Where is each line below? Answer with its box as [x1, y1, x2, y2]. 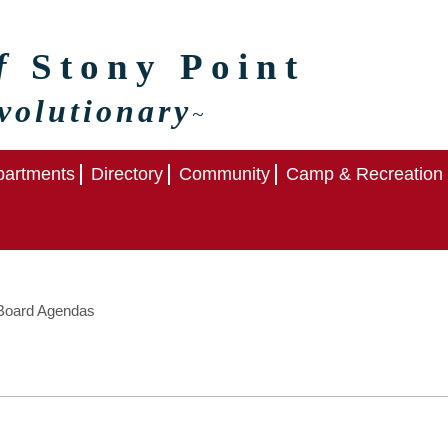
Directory [90, 164, 163, 184]
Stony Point [30, 46, 305, 87]
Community [178, 164, 270, 184]
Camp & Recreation [285, 164, 443, 184]
